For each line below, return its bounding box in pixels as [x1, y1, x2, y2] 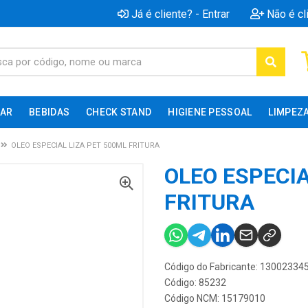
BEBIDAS [29, 107, 70, 118]
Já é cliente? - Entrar [131, 7, 230, 21]
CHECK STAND [86, 107, 152, 118]
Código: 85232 [164, 277, 226, 288]
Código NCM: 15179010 [164, 293, 265, 304]
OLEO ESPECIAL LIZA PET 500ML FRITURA [11, 141, 159, 150]
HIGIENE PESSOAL [168, 107, 252, 118]
